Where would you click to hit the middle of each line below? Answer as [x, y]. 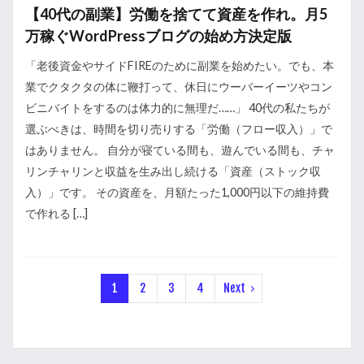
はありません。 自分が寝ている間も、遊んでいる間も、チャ [180, 150]
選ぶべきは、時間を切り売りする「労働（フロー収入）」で [179, 129]
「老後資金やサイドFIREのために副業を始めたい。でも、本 [180, 65]
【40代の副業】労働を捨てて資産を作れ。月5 [176, 14]
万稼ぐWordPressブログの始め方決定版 [158, 36]
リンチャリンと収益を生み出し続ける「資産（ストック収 [173, 171]
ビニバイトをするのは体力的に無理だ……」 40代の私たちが [178, 108]
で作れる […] [56, 213]
